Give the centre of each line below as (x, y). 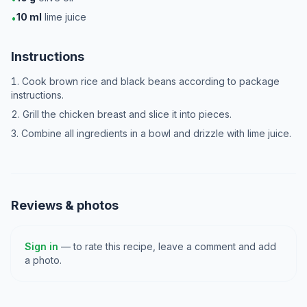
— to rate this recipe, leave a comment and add (167, 246)
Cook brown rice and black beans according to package (151, 81)
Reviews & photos (65, 205)
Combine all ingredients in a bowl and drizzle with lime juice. (156, 133)
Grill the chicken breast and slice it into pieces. (127, 114)
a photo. (43, 260)
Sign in (41, 246)
